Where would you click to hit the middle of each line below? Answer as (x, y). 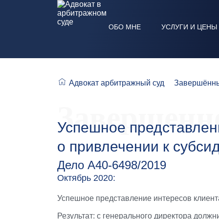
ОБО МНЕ (124, 27)
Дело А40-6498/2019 (112, 165)
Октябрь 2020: (86, 178)
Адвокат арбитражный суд (117, 83)
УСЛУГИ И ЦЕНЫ (189, 27)
